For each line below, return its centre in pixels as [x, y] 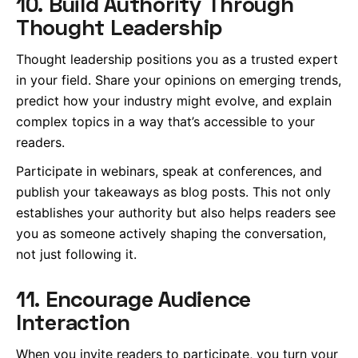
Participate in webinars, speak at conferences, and [169, 171]
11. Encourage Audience [134, 298]
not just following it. [76, 255]
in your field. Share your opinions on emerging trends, [179, 80]
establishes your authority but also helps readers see [176, 213]
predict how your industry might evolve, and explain [174, 101]
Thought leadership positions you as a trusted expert [177, 60]
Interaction [74, 321]
